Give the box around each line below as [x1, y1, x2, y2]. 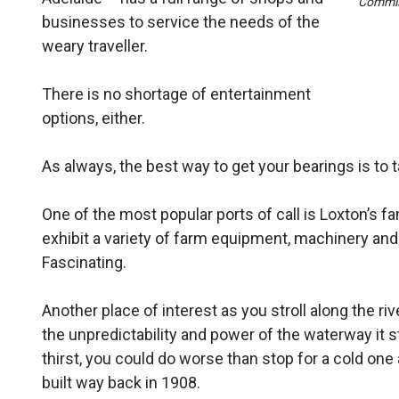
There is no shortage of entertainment [42, 85, 312, 103]
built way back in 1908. [42, 373, 201, 392]
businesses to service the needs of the [42, 12, 321, 31]
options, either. [42, 109, 146, 127]
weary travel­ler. [42, 37, 149, 55]
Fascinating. [42, 253, 127, 272]
